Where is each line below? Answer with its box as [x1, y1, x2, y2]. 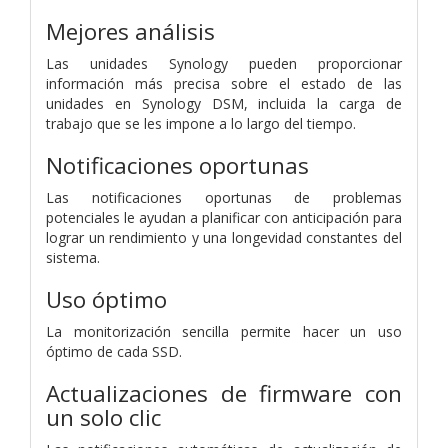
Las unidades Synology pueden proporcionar [46, 53, 402, 73]
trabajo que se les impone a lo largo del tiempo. [46, 113, 356, 133]
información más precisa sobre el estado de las [46, 73, 402, 93]
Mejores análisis [46, 15, 215, 47]
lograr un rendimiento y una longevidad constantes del [46, 227, 402, 247]
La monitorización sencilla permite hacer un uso [46, 321, 402, 341]
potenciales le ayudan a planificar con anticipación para [46, 207, 402, 227]
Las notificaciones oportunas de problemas [46, 187, 402, 207]
